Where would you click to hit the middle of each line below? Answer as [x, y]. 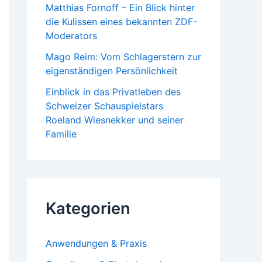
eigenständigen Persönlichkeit [112, 71]
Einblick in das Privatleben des [113, 92]
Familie [61, 134]
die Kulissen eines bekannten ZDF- [121, 22]
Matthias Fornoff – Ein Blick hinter [120, 8]
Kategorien [88, 209]
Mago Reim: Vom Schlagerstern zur [123, 57]
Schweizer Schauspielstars [104, 106]
